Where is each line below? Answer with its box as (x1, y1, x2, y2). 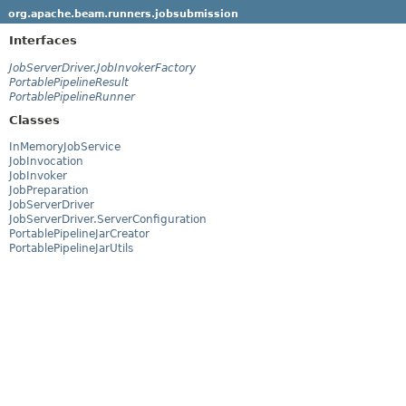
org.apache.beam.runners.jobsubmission (7, 7, 238, 20)
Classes (9, 112, 60, 127)
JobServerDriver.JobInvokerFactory (9, 61, 196, 74)
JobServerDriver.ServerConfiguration (9, 213, 207, 227)
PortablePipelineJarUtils (9, 242, 133, 256)
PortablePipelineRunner (9, 90, 135, 103)
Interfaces (9, 33, 77, 47)
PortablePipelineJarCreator (9, 227, 150, 241)
